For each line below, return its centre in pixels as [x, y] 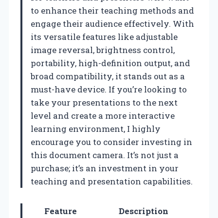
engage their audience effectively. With [112, 23]
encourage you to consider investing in [111, 142]
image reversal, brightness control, [103, 50]
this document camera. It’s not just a [105, 155]
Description [143, 211]
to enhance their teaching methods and [112, 10]
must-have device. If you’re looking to [109, 89]
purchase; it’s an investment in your [105, 168]
